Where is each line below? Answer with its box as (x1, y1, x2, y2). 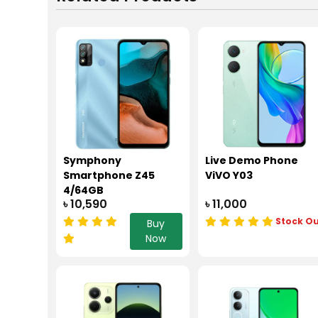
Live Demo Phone (204, 153, 298, 168)
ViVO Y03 (204, 168, 253, 182)
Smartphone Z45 (63, 168, 155, 182)
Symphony (63, 153, 122, 168)
